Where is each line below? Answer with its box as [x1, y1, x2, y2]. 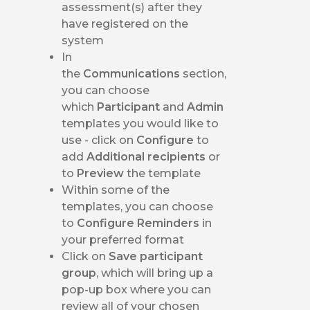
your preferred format [62, 232, 185, 246]
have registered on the [62, 17, 189, 30]
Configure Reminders [77, 216, 203, 230]
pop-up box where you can [62, 282, 212, 296]
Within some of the [62, 183, 170, 197]
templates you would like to [62, 116, 219, 130]
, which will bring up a [96, 266, 214, 280]
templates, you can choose [62, 199, 214, 213]
